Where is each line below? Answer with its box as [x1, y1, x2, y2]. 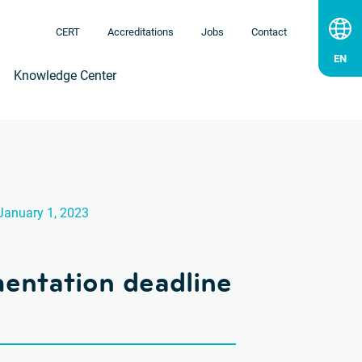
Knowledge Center [14, 68, 116, 83]
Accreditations [107, 26, 174, 38]
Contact [251, 26, 287, 38]
